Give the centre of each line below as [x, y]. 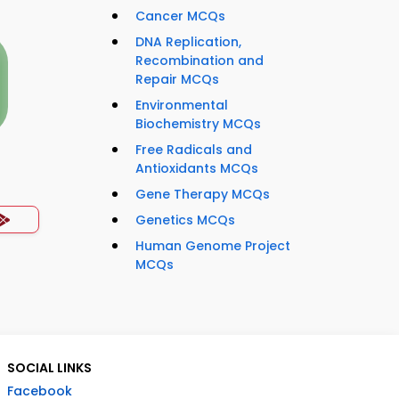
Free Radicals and [194, 150]
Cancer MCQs [180, 16]
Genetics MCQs [185, 220]
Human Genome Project [213, 246]
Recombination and [199, 61]
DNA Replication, [188, 42]
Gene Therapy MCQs [203, 195]
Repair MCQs [177, 80]
